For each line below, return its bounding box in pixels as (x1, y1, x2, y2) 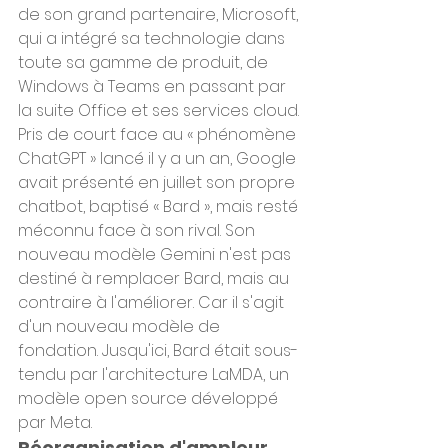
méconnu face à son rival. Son (18, 219, 259, 242)
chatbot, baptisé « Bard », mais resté (18, 195, 302, 218)
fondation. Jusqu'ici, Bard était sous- (18, 339, 298, 362)
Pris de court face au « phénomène (18, 123, 300, 146)
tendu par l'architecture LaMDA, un (18, 363, 293, 386)
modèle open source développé (18, 387, 282, 410)
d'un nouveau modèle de (18, 315, 224, 338)
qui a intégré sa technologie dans (18, 27, 289, 50)
